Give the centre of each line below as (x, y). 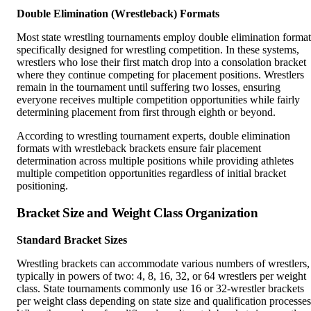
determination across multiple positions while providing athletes (155, 161)
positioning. (42, 186)
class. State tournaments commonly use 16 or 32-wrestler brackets (160, 288)
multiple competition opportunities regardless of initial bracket (151, 174)
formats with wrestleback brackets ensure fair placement (139, 149)
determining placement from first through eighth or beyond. (146, 112)
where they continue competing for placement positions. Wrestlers (160, 75)
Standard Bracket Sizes (72, 239)
